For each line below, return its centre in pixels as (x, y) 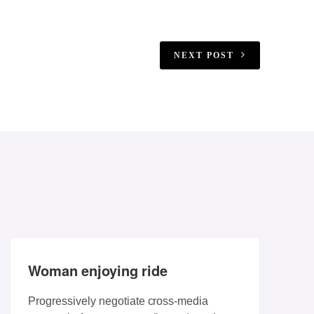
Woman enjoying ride (98, 270)
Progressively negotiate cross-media (118, 301)
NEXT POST (204, 55)
